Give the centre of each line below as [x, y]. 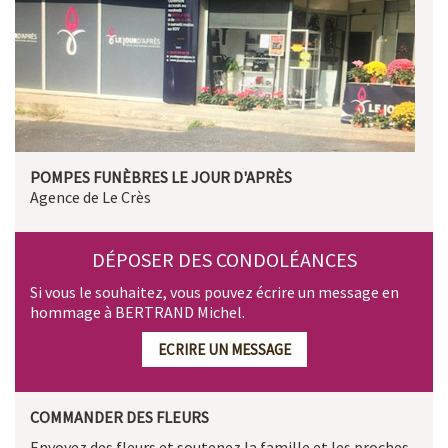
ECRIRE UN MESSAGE [224, 349]
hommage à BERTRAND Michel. [137, 311]
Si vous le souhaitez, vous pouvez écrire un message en [214, 291]
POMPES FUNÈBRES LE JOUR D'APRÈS [161, 176]
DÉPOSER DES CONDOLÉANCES [224, 259]
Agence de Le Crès [90, 196]
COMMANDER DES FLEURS [119, 416]
